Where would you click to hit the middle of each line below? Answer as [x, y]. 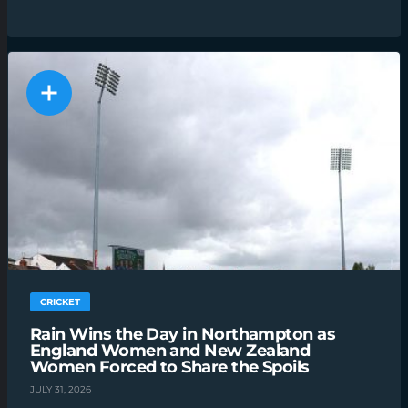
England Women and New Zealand [170, 350]
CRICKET [60, 301]
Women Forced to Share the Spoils [170, 367]
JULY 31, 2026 [61, 390]
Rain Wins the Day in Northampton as [183, 334]
